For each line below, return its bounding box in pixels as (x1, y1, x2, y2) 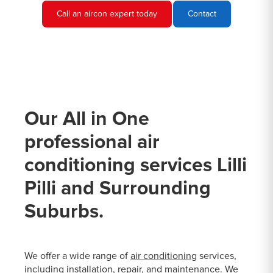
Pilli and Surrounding (24, 177, 211, 200)
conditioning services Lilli (24, 154, 247, 177)
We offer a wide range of (24, 250, 130, 262)
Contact (188, 9, 216, 19)
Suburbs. (24, 200, 104, 224)
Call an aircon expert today (57, 9, 157, 19)
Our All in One (24, 107, 149, 131)
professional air (24, 130, 160, 154)
